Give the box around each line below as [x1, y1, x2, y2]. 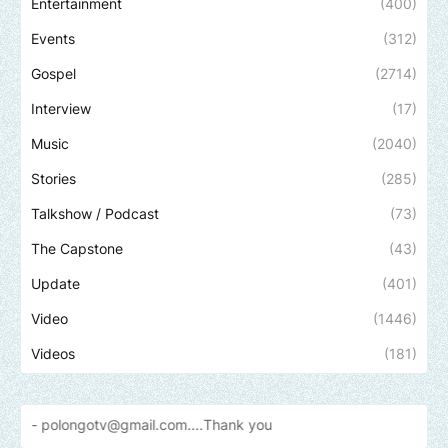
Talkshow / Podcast [31, 205, 159, 223]
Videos [31, 345, 75, 363]
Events [31, 30, 75, 48]
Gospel [31, 65, 76, 83]
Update [31, 275, 80, 293]
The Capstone [31, 240, 123, 258]
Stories [31, 170, 76, 188]
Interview [31, 100, 91, 118]
